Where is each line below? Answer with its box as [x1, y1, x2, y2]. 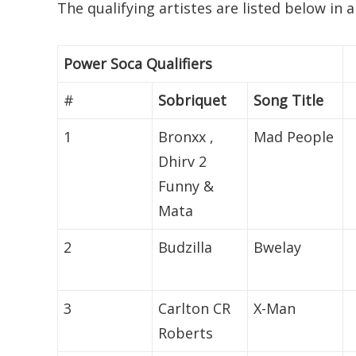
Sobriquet [158, 91, 227, 110]
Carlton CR [158, 299, 231, 319]
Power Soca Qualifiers [64, 54, 213, 74]
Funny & [158, 176, 215, 196]
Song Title [253, 91, 324, 110]
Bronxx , [158, 127, 215, 147]
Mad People [253, 127, 335, 147]
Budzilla [158, 238, 213, 257]
